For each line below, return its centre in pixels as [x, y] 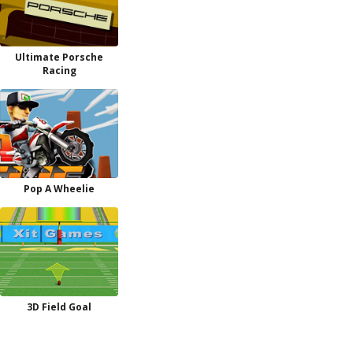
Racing [59, 71]
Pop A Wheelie [59, 189]
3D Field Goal [59, 307]
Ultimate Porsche [59, 57]
